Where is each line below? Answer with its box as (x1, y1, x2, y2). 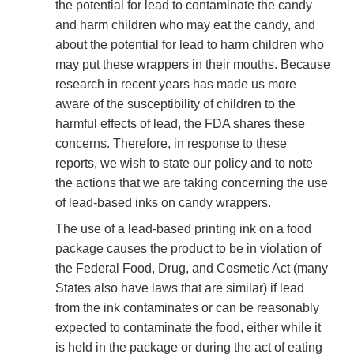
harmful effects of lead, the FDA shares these (55, 117, 305, 131)
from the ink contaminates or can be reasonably (55, 301, 319, 315)
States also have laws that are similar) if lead (55, 281, 304, 296)
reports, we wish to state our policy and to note (55, 156, 313, 171)
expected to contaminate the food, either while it (55, 321, 321, 335)
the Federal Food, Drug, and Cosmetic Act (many (55, 262, 328, 276)
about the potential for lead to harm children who (55, 38, 324, 52)
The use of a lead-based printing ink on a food (55, 222, 311, 236)
